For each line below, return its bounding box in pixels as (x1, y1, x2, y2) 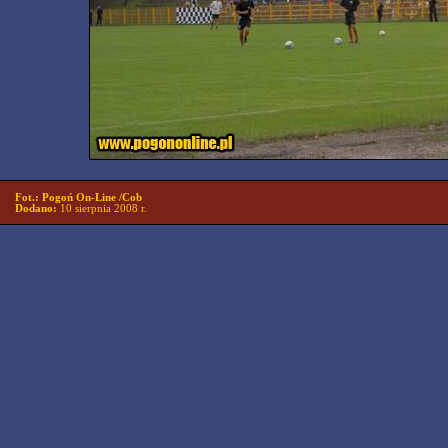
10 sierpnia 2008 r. (60, 203, 147, 214)
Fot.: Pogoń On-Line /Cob (15, 192, 142, 203)
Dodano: (15, 203, 60, 214)
